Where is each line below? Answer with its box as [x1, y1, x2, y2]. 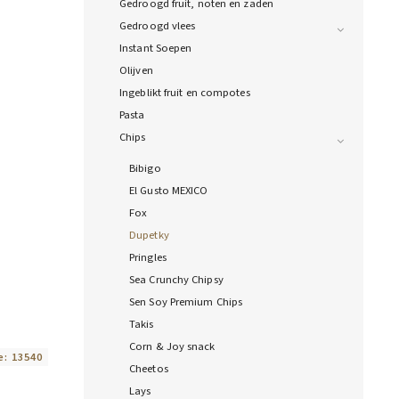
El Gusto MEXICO [129, 183, 208, 199]
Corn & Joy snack [129, 338, 216, 355]
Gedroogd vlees [119, 18, 196, 35]
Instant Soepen [119, 40, 192, 57]
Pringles [129, 249, 167, 266]
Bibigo [129, 160, 161, 177]
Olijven [119, 62, 153, 79]
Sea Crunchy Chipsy [129, 272, 224, 289]
